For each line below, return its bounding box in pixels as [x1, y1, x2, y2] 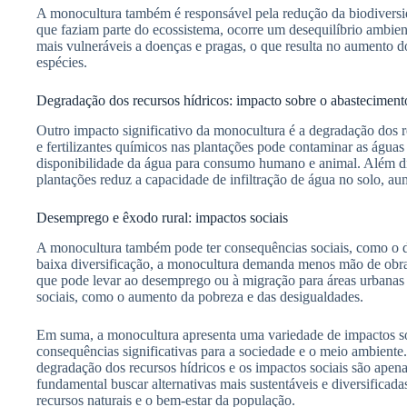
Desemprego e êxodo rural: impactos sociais [36, 209, 288, 225]
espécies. [36, 54, 87, 70]
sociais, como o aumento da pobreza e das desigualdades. [36, 288, 363, 304]
